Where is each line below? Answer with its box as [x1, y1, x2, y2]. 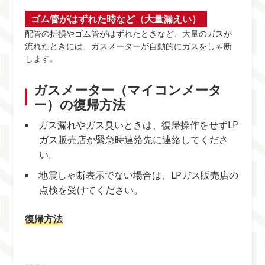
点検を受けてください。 [39, 183, 144, 196]
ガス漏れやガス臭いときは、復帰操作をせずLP [38, 118, 239, 131]
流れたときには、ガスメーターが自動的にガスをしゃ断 [25, 40, 232, 51]
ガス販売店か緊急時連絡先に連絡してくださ [39, 133, 229, 146]
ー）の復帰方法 [34, 95, 126, 113]
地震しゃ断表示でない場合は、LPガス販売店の [38, 169, 239, 182]
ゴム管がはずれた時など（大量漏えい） [31, 12, 202, 25]
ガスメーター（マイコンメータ [34, 80, 222, 98]
